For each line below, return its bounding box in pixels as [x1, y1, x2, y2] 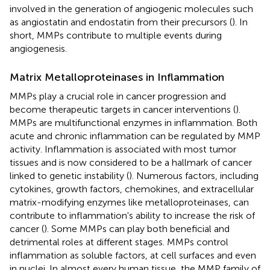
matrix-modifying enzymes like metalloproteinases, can [10, 196, 249, 208]
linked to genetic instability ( [10, 169, 129, 181]
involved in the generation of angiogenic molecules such [10, 2, 253, 14]
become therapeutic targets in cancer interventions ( [10, 103, 236, 115]
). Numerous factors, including [129, 169, 259, 181]
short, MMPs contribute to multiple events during [10, 29, 222, 41]
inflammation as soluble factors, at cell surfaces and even [10, 249, 256, 261]
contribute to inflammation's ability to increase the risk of [10, 209, 255, 221]
